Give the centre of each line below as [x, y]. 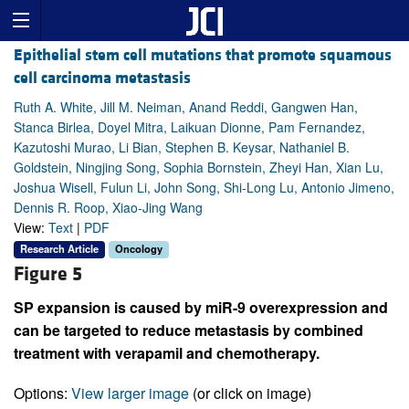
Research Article [59, 249]
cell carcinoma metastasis [102, 79]
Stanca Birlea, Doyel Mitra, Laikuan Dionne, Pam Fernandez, [189, 127]
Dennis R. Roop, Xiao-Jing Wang [108, 208]
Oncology [139, 249]
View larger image [130, 393]
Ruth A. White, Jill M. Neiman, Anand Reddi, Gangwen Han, [186, 107]
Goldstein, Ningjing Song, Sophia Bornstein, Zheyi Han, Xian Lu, [199, 168]
